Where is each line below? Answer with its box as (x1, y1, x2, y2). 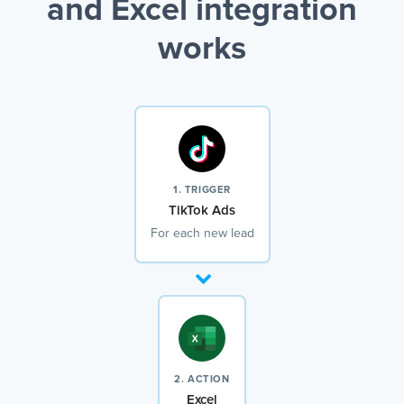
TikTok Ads (169, 204, 235, 218)
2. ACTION (174, 374, 230, 385)
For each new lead (150, 227, 254, 241)
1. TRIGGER (173, 185, 231, 196)
